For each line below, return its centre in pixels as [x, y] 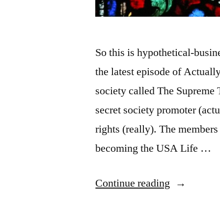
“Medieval [193, 183]
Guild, [183, 202]
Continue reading [133, 183]
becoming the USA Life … [153, 149]
